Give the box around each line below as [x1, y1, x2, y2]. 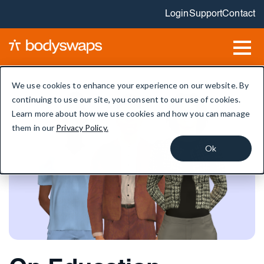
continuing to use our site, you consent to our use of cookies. [12, 94, 241, 104]
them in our [12, 123, 57, 133]
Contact [222, 9, 255, 19]
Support [189, 9, 223, 19]
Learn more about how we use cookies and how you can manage [12, 108, 250, 118]
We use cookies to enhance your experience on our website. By [12, 80, 249, 90]
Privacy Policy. [56, 123, 108, 133]
